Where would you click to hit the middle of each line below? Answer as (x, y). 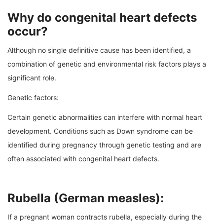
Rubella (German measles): (86, 198)
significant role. (32, 78)
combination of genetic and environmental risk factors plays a (107, 64)
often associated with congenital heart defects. (83, 159)
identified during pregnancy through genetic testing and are (104, 145)
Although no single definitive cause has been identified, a (99, 50)
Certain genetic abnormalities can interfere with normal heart (105, 117)
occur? (28, 32)
